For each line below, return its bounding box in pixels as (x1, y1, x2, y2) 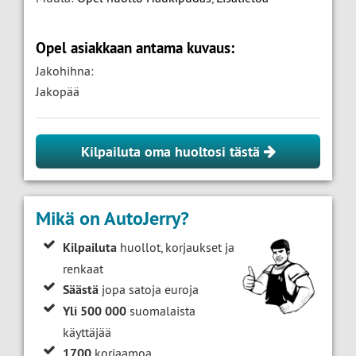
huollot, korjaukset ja (117, 239, 235, 255)
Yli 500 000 (63, 303, 127, 319)
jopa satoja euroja (99, 281, 199, 297)
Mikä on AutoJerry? (36, 206, 189, 230)
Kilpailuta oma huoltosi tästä (80, 142, 264, 161)
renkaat (63, 261, 104, 277)
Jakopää (36, 83, 79, 99)
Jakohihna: (36, 63, 94, 79)
